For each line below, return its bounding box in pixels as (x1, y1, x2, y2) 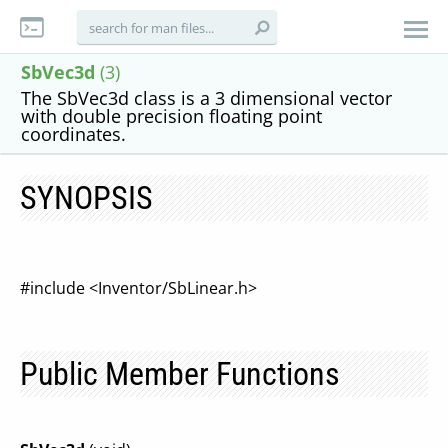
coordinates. (21, 122, 126, 146)
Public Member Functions (20, 355, 340, 393)
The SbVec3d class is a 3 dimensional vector (21, 86, 392, 110)
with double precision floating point (21, 104, 322, 128)
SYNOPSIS (20, 179, 153, 217)
